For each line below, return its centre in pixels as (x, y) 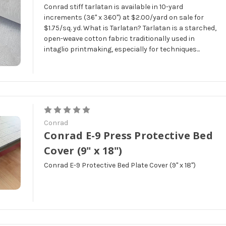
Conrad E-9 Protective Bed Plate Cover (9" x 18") (120, 165)
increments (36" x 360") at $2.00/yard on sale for (124, 17)
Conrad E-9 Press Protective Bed (128, 135)
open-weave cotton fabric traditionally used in (120, 38)
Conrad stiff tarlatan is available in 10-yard (114, 7)
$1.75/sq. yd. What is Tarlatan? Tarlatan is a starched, (130, 28)
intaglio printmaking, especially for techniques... (122, 49)
